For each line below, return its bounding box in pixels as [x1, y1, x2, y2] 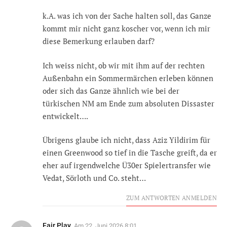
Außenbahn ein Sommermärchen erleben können [43, 72, 213, 83]
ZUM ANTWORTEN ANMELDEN [126, 194, 217, 202]
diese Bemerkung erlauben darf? [43, 36, 155, 47]
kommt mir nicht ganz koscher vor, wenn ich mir [43, 23, 210, 34]
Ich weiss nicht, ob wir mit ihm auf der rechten [43, 60, 205, 70]
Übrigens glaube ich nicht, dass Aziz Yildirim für [43, 135, 210, 145]
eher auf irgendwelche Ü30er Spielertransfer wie [43, 160, 211, 171]
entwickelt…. [43, 110, 88, 121]
